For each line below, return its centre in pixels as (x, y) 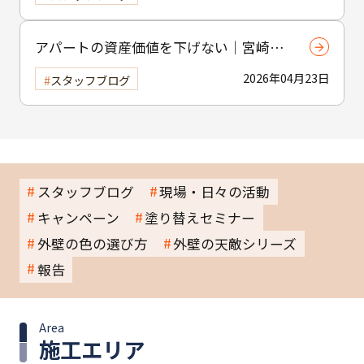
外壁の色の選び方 (92, 243)
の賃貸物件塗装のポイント (119, 68)
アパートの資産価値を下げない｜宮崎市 (159, 47)
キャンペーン (78, 217)
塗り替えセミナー (200, 217)
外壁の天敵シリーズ (235, 243)
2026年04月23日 (286, 77)
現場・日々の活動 (215, 191)
